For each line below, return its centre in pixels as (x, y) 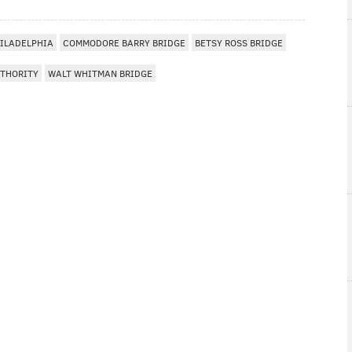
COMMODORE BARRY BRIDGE (124, 42)
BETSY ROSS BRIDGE (239, 42)
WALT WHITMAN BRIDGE (100, 73)
